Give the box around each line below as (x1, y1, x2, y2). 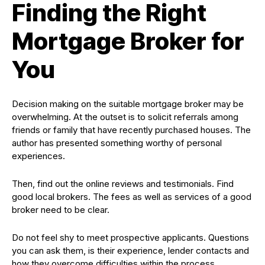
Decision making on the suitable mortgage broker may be (12, 98, 244, 109)
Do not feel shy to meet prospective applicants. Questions (12, 232, 249, 243)
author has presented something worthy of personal (12, 137, 222, 148)
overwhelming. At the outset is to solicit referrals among (12, 111, 238, 122)
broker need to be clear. (12, 204, 109, 215)
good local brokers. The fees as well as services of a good (12, 191, 251, 202)
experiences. (12, 150, 65, 161)
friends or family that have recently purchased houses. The (12, 124, 251, 135)
